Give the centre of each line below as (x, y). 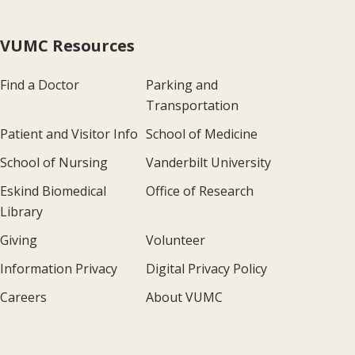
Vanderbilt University (208, 163)
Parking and (181, 85)
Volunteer (175, 240)
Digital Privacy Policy (206, 269)
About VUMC (184, 298)
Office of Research (199, 191)
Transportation (192, 106)
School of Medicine (201, 134)
